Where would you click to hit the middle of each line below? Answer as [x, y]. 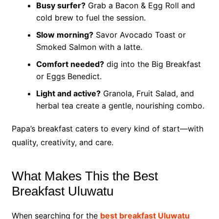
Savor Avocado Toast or [139, 35]
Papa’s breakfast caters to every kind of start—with [107, 129]
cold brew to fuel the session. [91, 18]
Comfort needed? [70, 64]
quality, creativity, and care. [62, 142]
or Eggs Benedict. [69, 76]
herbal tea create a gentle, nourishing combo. [120, 106]
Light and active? [68, 93]
